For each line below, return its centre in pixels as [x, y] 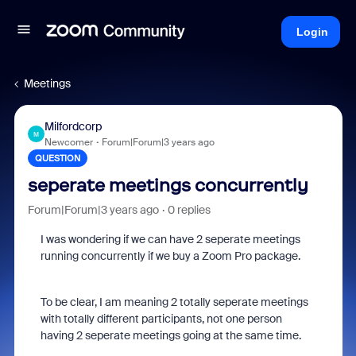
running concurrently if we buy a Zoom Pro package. [170, 256]
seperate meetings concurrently [168, 186]
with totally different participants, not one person [161, 319]
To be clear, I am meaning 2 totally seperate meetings [174, 302]
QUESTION [57, 158]
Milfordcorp [73, 126]
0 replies [189, 210]
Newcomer [68, 142]
